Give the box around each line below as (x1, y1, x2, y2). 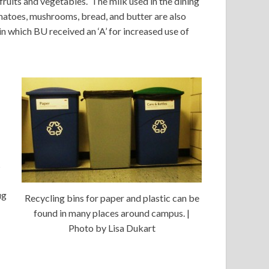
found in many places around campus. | (34, 207, 190, 219)
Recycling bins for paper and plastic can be (24, 192, 199, 204)
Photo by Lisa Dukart (68, 222, 156, 234)
